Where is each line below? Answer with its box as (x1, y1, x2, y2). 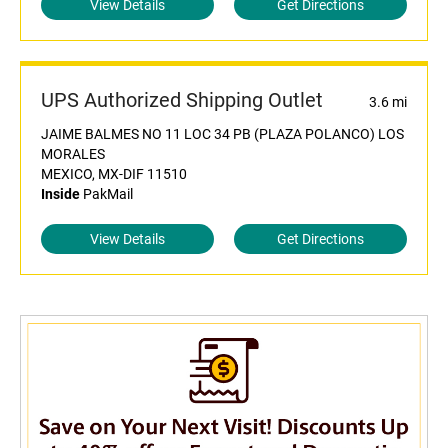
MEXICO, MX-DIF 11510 (41, 166, 187, 183)
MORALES (41, 146, 105, 163)
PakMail (80, 186, 133, 203)
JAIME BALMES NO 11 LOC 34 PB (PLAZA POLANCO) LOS (41, 126, 404, 143)
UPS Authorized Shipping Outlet (41, 88, 323, 113)
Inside (41, 186, 80, 203)
